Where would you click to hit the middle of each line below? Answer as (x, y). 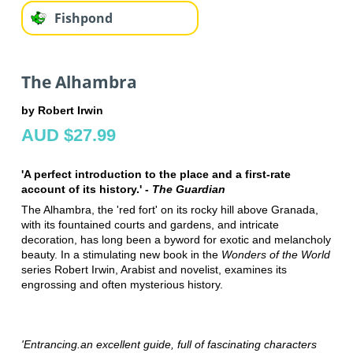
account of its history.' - (86, 189)
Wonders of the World (275, 254)
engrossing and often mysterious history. (122, 284)
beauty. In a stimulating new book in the (121, 254)
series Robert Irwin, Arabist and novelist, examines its (154, 269)
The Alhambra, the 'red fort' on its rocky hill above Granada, (169, 209)
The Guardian (188, 189)
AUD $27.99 (68, 135)
